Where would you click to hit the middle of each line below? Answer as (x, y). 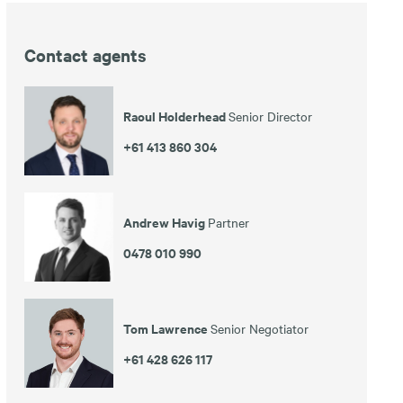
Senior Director (270, 116)
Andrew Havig (165, 221)
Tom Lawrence (166, 327)
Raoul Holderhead (175, 115)
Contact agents (85, 55)
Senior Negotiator (259, 328)
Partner (228, 222)
